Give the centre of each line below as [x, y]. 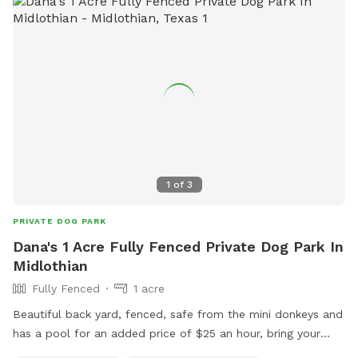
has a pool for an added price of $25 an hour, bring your [167, 334]
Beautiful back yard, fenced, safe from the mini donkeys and [178, 314]
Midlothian [50, 266]
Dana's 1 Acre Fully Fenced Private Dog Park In [178, 247]
